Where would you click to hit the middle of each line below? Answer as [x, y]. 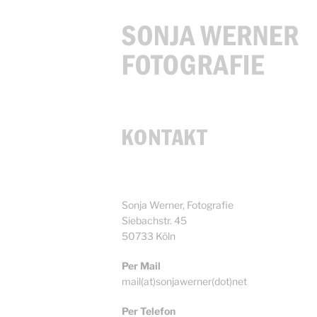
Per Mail [141, 266]
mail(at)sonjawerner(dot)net [184, 281]
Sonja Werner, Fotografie [178, 205]
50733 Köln [149, 236]
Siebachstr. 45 [154, 220]
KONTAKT [165, 139]
